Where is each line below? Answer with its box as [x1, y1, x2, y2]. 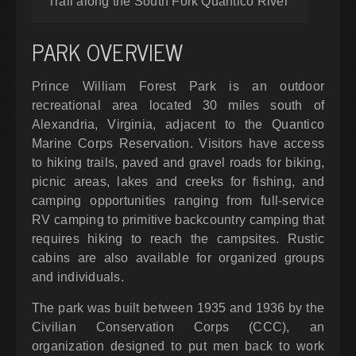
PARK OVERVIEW [32, 33, 184, 71]
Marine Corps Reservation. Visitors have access [32, 137, 324, 151]
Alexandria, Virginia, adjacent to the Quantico [32, 118, 324, 132]
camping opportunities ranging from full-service [32, 194, 324, 208]
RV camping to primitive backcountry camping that [32, 213, 324, 227]
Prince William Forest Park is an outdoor [32, 79, 324, 94]
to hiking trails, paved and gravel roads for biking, [32, 156, 324, 170]
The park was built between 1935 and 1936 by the [32, 301, 324, 315]
